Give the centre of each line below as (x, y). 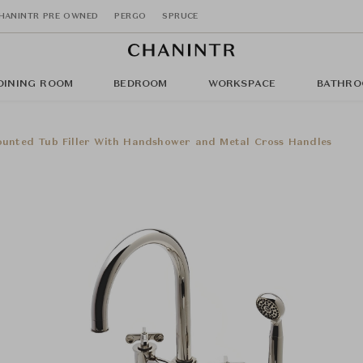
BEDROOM (141, 84)
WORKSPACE (242, 84)
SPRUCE (180, 16)
